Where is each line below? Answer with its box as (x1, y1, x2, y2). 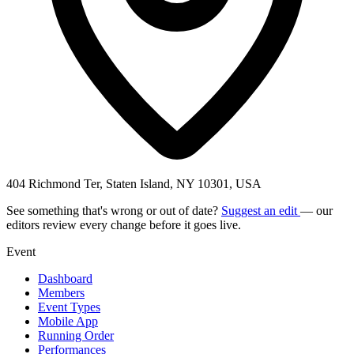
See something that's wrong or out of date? (6, 203, 221, 217)
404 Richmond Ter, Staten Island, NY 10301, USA (6, 176, 262, 190)
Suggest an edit (221, 203, 300, 217)
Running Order (38, 328, 114, 342)
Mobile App (38, 314, 98, 328)
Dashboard (38, 271, 92, 285)
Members (38, 285, 85, 299)
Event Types (38, 299, 100, 314)
